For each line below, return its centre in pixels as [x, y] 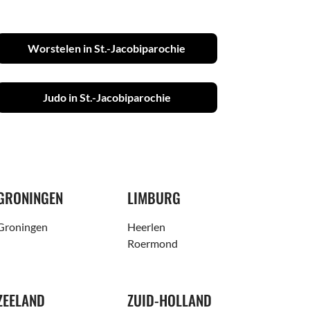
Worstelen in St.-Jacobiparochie [107, 48]
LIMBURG [154, 198]
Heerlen [146, 227]
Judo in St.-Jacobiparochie [107, 97]
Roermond [152, 244]
